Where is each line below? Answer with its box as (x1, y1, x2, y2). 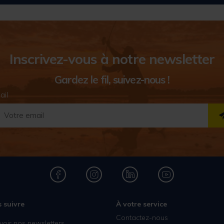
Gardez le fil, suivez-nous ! (54, 72, 169, 86)
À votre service (115, 199, 167, 208)
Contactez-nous (115, 212, 168, 222)
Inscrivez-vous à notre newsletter (9, 50, 214, 68)
